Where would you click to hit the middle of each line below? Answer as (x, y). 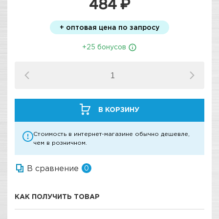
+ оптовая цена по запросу (109, 27)
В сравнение (53, 168)
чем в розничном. (60, 143)
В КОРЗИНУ (119, 109)
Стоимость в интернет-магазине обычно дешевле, (111, 134)
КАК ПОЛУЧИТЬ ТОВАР (57, 197)
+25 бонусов (105, 47)
